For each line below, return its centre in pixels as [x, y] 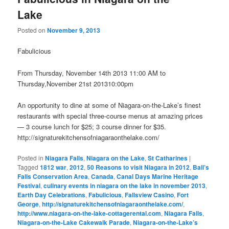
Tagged [28, 167]
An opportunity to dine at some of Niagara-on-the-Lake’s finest [109, 105]
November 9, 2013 [74, 30]
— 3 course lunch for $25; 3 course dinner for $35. [92, 126]
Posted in [31, 157]
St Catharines [168, 158]
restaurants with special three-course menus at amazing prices [110, 116]
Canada [102, 176]
